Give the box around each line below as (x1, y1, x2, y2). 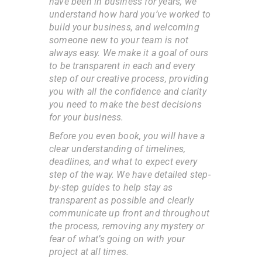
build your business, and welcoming (49, 21, 199, 33)
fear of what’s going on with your (49, 233, 185, 244)
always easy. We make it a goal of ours (49, 47, 209, 58)
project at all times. (49, 246, 129, 257)
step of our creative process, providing (49, 73, 209, 84)
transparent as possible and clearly (49, 194, 194, 206)
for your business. (49, 111, 124, 123)
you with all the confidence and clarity (49, 85, 206, 97)
